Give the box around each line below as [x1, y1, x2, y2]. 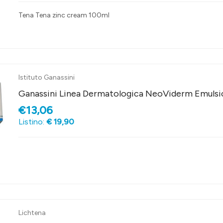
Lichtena [18, 209, 46, 218]
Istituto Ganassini [18, 73, 75, 82]
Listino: [18, 117, 46, 127]
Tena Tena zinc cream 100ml [18, 11, 110, 20]
